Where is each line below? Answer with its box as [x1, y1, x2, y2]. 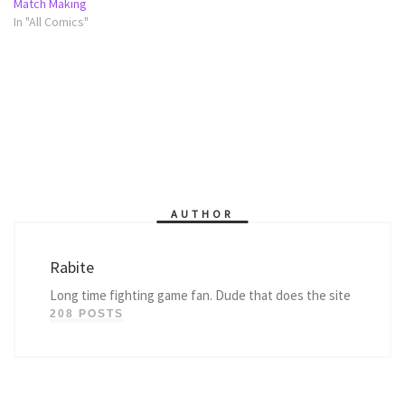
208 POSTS [49, 306, 124, 320]
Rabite [49, 256, 94, 278]
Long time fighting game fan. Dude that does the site [49, 286, 351, 304]
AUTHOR [171, 207, 234, 221]
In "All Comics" [14, 13, 89, 30]
